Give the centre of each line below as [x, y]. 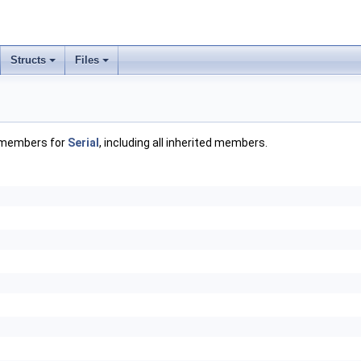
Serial [83, 143]
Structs [28, 60]
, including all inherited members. [183, 143]
